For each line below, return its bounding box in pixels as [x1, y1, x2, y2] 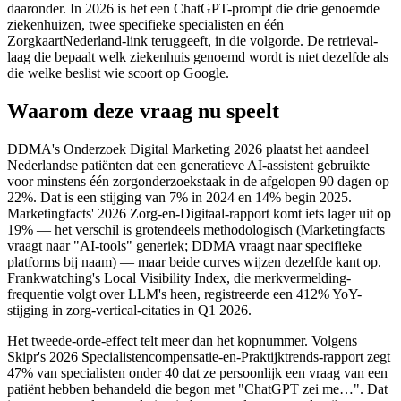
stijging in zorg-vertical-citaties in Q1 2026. [7, 302, 252, 318]
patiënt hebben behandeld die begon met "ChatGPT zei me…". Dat [7, 380, 388, 397]
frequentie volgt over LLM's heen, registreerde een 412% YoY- [7, 286, 362, 302]
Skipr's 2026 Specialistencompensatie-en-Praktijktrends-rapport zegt [7, 348, 390, 364]
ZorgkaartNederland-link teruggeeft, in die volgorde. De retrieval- [7, 32, 378, 48]
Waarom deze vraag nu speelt [7, 98, 279, 123]
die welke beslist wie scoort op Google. [7, 64, 229, 81]
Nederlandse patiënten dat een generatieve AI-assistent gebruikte [7, 157, 370, 173]
